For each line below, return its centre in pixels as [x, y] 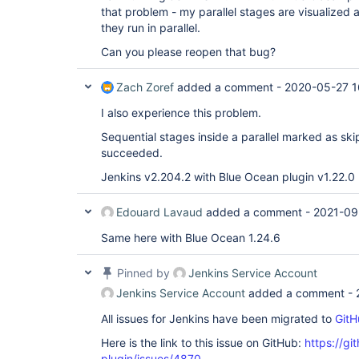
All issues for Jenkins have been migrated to [218, 319]
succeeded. [132, 153]
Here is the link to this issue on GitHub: [203, 343]
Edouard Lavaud [159, 212]
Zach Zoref [145, 87]
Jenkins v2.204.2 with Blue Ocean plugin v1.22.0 [228, 177]
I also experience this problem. [181, 113]
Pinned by [143, 273]
